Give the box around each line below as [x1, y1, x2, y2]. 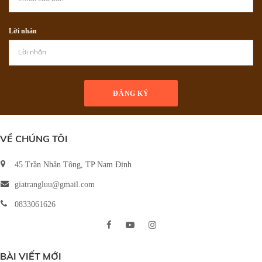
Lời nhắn [9, 26, 37, 35]
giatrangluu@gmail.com [15, 180, 95, 189]
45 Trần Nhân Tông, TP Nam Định [15, 160, 132, 169]
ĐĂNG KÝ [113, 89, 149, 98]
